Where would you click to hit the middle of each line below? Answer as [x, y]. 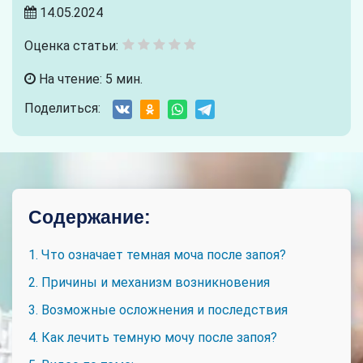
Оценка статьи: [71, 45]
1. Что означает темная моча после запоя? [157, 254]
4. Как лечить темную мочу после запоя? [153, 337]
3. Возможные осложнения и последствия [158, 310]
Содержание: [90, 217]
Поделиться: [62, 108]
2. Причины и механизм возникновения [149, 282]
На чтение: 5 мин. [89, 79]
